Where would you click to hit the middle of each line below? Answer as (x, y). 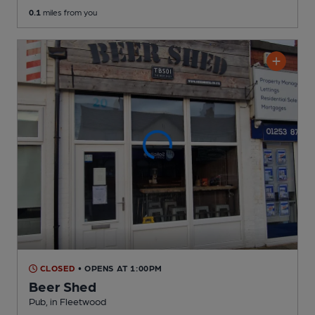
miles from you (69, 12)
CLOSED (57, 268)
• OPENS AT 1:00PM (120, 268)
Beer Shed (63, 287)
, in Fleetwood (76, 301)
